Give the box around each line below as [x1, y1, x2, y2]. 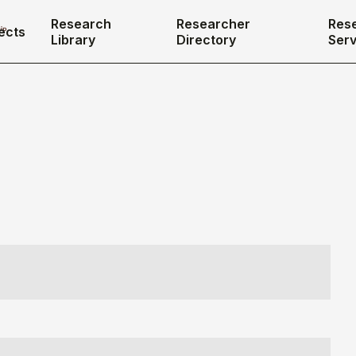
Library [51, 31, 95, 48]
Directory [176, 31, 236, 48]
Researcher [176, 15, 250, 32]
